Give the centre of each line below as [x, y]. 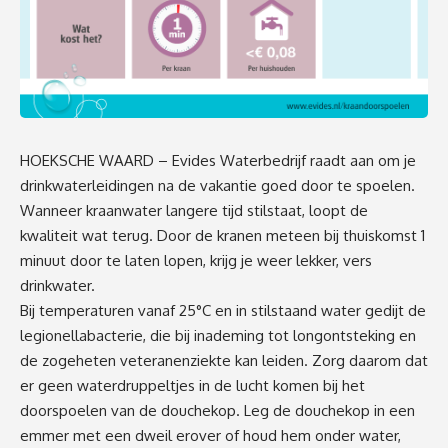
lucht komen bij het [298, 385]
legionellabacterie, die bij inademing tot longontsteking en [218, 335]
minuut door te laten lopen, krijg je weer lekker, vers [196, 260]
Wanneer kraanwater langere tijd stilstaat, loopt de [194, 210]
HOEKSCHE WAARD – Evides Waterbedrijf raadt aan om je [218, 160]
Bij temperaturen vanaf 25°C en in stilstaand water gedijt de [223, 310]
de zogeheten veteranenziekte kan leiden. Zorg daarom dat [224, 360]
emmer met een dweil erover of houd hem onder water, [210, 435]
